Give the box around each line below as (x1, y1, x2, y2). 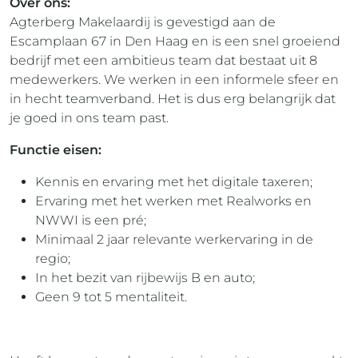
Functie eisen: (10, 142, 101, 157)
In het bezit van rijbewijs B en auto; (35, 270, 255, 285)
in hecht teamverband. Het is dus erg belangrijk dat (10, 91, 336, 106)
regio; (35, 251, 70, 266)
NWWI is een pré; (35, 213, 146, 228)
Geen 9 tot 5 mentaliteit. (35, 289, 187, 304)
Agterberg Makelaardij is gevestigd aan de (10, 14, 276, 30)
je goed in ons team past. (10, 110, 169, 125)
